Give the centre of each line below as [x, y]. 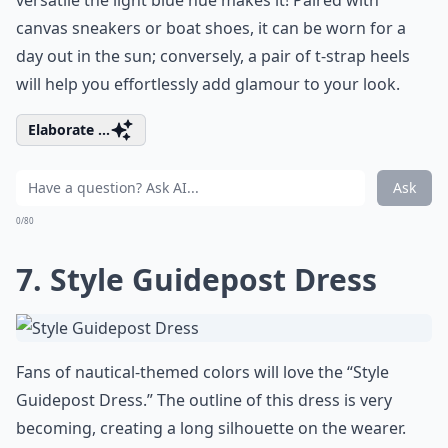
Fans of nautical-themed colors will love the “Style [202, 372]
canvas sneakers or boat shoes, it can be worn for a [211, 28]
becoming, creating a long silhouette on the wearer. [211, 428]
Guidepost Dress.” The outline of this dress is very [204, 400]
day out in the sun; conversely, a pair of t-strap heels [213, 56]
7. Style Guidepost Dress [196, 279]
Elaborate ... [69, 129]
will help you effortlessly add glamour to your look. [208, 84]
